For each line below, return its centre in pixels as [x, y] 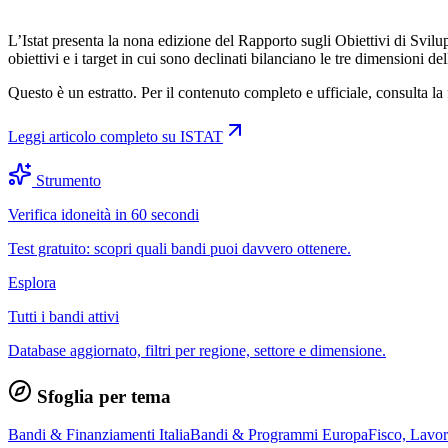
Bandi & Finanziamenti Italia [99, 435]
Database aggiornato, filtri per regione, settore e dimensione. [197, 350]
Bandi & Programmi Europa [279, 435]
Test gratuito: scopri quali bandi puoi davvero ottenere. [179, 248]
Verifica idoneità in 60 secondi [103, 214]
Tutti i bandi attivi [63, 316]
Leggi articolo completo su [94, 136]
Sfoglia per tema [101, 396]
